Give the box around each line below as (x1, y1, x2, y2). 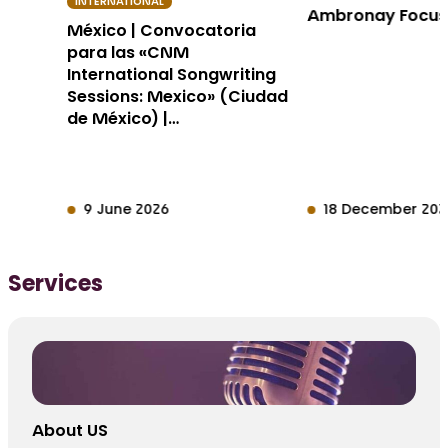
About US (32, 423, 108, 440)
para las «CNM (67, 46, 190, 63)
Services (8, 274, 103, 297)
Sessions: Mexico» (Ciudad (67, 90, 289, 107)
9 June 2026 (79, 204, 170, 219)
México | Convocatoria (67, 24, 257, 41)
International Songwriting (67, 68, 277, 85)
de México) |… (67, 112, 180, 129)
